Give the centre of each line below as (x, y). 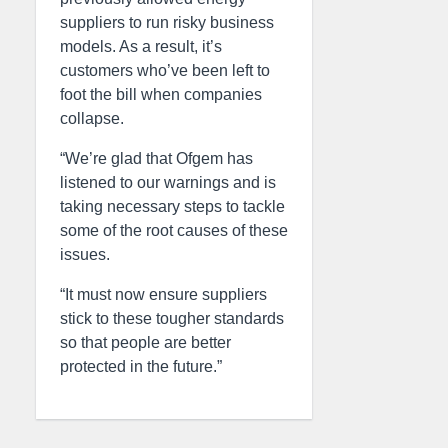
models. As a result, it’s (141, 46)
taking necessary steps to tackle (172, 206)
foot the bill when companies (161, 94)
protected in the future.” (141, 366)
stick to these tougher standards (172, 318)
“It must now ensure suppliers (163, 294)
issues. (85, 254)
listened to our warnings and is (168, 182)
